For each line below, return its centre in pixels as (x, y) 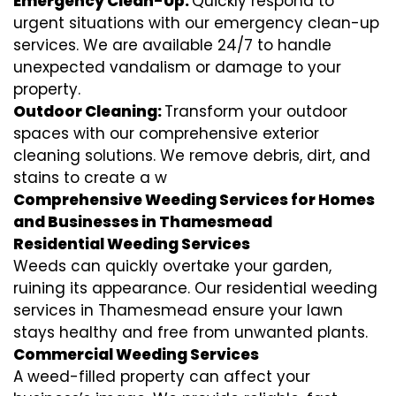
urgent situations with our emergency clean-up (196, 23)
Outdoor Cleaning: (89, 111)
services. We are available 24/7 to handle (172, 45)
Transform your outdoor (256, 111)
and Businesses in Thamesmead (143, 221)
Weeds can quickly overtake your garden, (172, 266)
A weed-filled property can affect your (162, 376)
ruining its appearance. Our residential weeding (195, 288)
